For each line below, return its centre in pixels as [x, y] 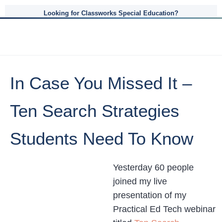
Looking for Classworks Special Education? [111, 13]
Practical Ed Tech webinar [164, 209]
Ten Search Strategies [95, 111]
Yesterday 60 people [153, 167]
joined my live [140, 181]
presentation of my [150, 195]
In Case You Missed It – [101, 83]
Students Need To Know [102, 139]
